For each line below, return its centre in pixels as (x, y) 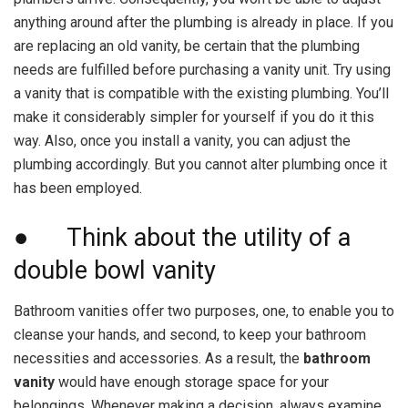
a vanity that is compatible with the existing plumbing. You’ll (201, 94)
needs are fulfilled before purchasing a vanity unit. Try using (202, 70)
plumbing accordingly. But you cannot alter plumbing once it (200, 165)
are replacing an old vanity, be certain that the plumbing (187, 46)
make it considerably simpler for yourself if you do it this (194, 117)
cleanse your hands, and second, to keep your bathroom (190, 334)
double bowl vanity (115, 271)
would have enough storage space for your (192, 382)
